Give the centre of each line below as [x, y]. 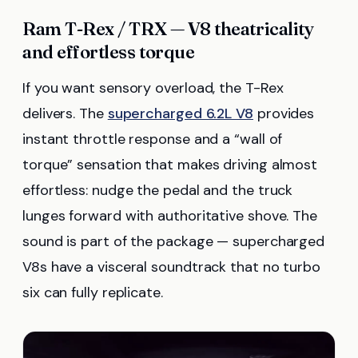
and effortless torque [109, 52]
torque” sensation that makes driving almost [170, 164]
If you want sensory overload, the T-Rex [153, 88]
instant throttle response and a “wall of [153, 139]
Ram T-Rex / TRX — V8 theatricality [168, 28]
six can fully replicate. [93, 292]
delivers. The [65, 113]
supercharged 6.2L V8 [180, 113]
